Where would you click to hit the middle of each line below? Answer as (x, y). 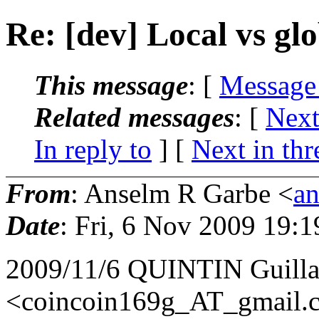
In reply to (93, 149)
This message (111, 85)
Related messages (134, 117)
